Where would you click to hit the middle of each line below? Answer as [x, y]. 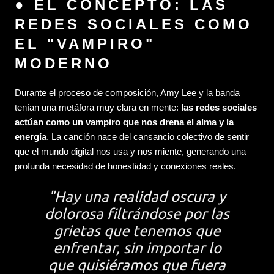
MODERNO [64, 63]
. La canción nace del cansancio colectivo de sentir [148, 136]
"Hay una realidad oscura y [137, 196]
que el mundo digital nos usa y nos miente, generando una [130, 151]
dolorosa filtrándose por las [137, 213]
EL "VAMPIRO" [85, 43]
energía [31, 136]
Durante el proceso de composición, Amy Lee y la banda [127, 92]
